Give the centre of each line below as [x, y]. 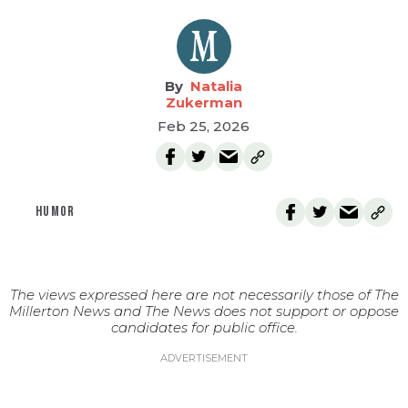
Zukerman [204, 102]
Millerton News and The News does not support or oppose [204, 311]
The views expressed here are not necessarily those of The [204, 295]
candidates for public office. [204, 327]
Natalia [217, 86]
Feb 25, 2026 [204, 126]
